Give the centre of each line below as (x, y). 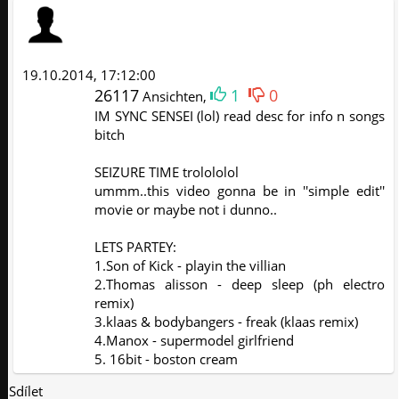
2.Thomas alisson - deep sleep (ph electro (240, 284)
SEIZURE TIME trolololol (167, 171)
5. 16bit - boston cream (167, 358)
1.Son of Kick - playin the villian (191, 265)
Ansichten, (175, 96)
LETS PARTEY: (136, 246)
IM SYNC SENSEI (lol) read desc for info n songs (240, 115)
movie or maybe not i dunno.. (186, 209)
